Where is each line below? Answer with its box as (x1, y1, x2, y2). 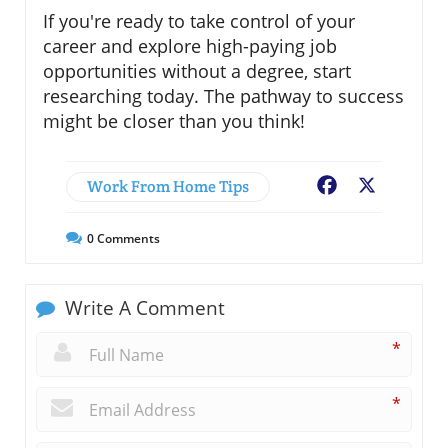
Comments (94, 229, 160, 247)
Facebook (340, 175, 412, 198)
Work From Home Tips (87, 175, 249, 197)
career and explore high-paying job (43, 33, 337, 58)
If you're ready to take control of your (43, 8, 355, 33)
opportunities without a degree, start (43, 58, 351, 83)
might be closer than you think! (43, 108, 305, 133)
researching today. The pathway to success (43, 83, 404, 108)
